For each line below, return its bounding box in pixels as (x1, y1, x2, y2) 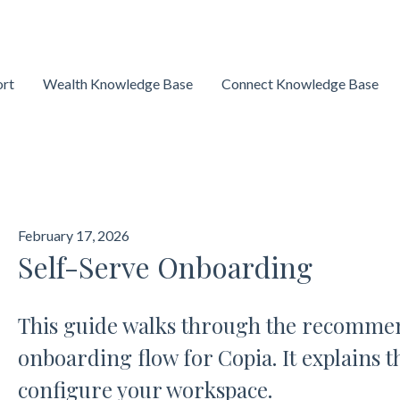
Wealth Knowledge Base (43, 75, 193, 93)
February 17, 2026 (17, 227, 129, 245)
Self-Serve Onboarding (17, 247, 312, 287)
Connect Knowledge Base (221, 75, 379, 93)
